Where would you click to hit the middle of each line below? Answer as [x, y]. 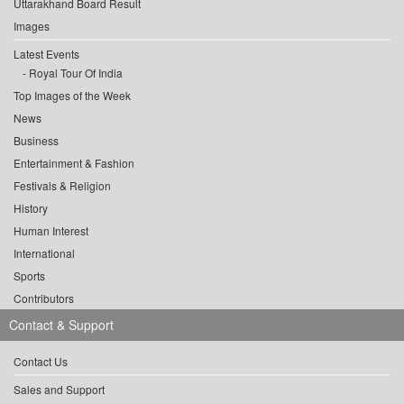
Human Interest [51, 231]
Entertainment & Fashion [74, 163]
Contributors [44, 298]
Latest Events [46, 54]
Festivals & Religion [62, 186]
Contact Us [41, 362]
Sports [29, 276]
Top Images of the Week [72, 96]
